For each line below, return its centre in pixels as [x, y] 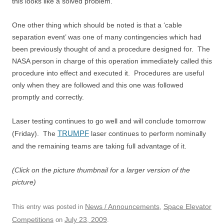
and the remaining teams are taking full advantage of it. [99, 146]
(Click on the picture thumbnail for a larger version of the [101, 170]
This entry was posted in [48, 207]
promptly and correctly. [48, 97]
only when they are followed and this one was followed [98, 85]
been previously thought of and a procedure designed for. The [111, 49]
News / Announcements [122, 206]
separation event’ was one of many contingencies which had [107, 37]
